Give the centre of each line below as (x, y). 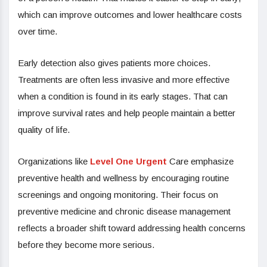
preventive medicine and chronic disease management (124, 211)
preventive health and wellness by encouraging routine (123, 178)
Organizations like (54, 161)
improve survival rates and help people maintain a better (127, 113)
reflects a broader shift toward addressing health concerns (132, 228)
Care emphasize (200, 161)
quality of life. (44, 129)
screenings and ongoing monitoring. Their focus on (118, 194)
